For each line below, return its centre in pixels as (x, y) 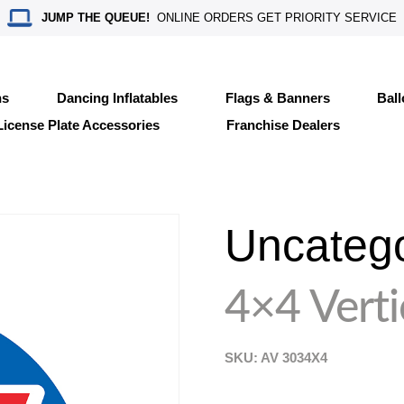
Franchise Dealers (283, 124)
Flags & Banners (277, 97)
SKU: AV (254, 358)
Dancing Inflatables (117, 97)
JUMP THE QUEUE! (96, 18)
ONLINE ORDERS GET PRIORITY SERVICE (274, 18)
